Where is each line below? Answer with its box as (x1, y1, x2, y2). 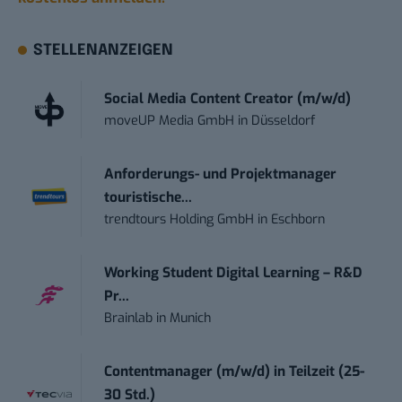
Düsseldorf (251, 111, 316, 129)
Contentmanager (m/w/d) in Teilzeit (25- (104, 362, 365, 380)
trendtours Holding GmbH (104, 210, 255, 228)
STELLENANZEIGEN (33, 42, 174, 58)
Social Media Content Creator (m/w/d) (104, 89, 352, 108)
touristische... (104, 188, 193, 206)
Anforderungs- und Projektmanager (104, 164, 337, 183)
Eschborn (271, 210, 326, 228)
